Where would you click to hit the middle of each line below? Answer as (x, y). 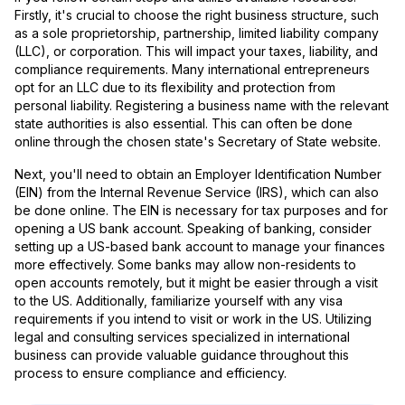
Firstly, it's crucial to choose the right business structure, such (197, 15)
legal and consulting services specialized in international (182, 337)
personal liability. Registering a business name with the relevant (202, 106)
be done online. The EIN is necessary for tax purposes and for (201, 211)
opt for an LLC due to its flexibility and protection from (175, 88)
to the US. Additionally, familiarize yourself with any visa (179, 301)
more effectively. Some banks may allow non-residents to (185, 265)
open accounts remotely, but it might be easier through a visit (196, 283)
